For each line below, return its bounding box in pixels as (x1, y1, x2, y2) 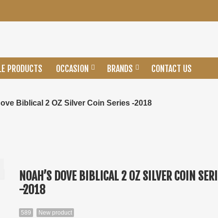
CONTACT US (151, 63, 192, 74)
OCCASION (56, 63, 89, 74)
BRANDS (107, 63, 133, 74)
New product (38, 209, 72, 216)
